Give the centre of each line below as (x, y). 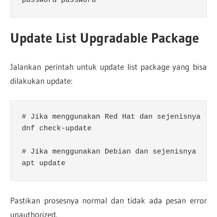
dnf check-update (56, 129)
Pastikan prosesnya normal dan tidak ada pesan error (108, 201)
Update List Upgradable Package (105, 38)
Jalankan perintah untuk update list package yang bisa (108, 67)
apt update (43, 164)
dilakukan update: (42, 81)
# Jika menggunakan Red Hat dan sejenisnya (113, 117)
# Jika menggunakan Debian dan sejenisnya (111, 152)
